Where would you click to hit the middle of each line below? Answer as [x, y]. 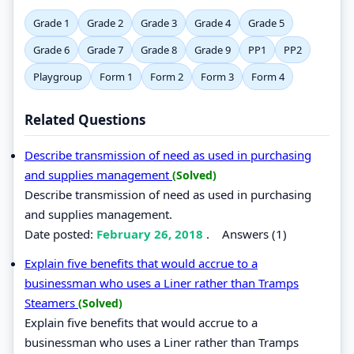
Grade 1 [51, 23]
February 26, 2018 [151, 233]
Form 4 [268, 76]
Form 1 [116, 76]
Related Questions [85, 119]
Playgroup [58, 76]
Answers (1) [254, 233]
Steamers [51, 302]
